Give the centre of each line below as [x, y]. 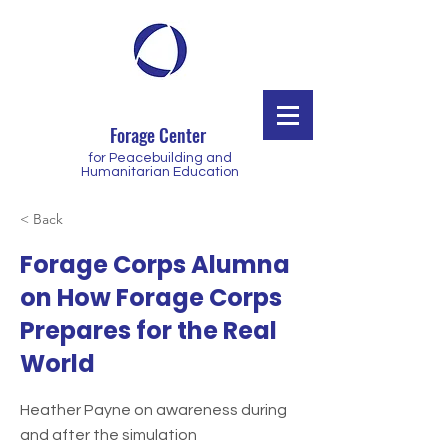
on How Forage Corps [151, 297]
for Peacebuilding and [160, 158]
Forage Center [159, 135]
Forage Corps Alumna [155, 264]
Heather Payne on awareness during [153, 410]
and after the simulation [108, 435]
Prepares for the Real [148, 330]
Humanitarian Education [160, 172]
